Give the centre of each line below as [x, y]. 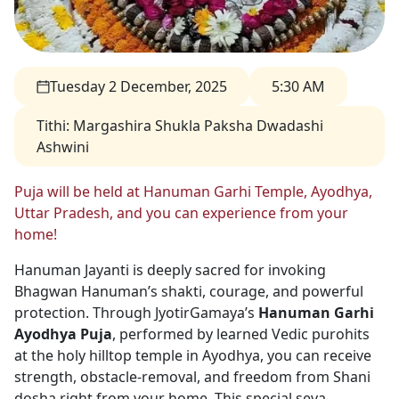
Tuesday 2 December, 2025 [138, 86]
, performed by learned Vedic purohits [241, 334]
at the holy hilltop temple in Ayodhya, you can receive [193, 355]
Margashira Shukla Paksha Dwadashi [198, 126]
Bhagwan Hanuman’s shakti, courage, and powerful [189, 291]
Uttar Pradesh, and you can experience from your [181, 213]
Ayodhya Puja [63, 334]
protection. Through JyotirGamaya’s [136, 313]
